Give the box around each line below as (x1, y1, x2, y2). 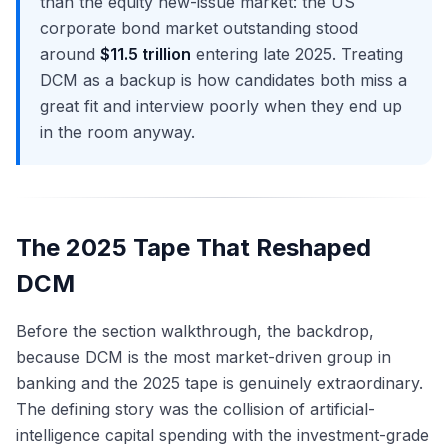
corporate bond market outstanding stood (40, 18, 358, 39)
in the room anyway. (40, 122, 195, 143)
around (40, 44, 100, 65)
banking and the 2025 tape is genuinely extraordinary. (16, 373, 423, 394)
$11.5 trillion (100, 44, 191, 65)
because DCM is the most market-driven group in (16, 347, 391, 368)
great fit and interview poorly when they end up (40, 96, 402, 117)
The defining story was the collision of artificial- (16, 399, 375, 420)
